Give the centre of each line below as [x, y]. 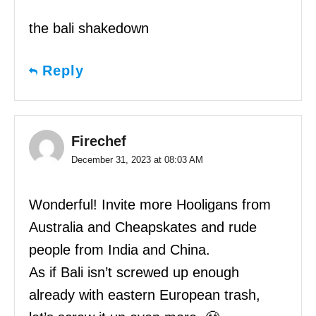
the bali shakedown [89, 28]
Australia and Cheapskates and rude [143, 227]
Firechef [99, 141]
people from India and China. [120, 249]
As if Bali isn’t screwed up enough [134, 272]
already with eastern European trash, [145, 294]
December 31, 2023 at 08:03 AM [137, 159]
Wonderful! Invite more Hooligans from [150, 204]
